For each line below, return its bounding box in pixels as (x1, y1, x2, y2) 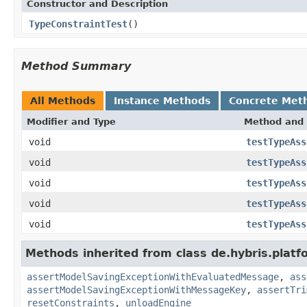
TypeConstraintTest (29, 18, 127, 29)
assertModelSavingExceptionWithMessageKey (27, 284, 246, 295)
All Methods (30, 95, 95, 106)
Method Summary (21, 59, 131, 73)
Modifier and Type (27, 116, 116, 127)
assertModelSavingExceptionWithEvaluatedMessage (27, 271, 279, 282)
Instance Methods (114, 95, 210, 106)
